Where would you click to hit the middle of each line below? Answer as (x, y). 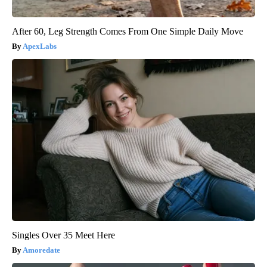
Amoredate (41, 250)
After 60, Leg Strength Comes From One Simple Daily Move (128, 31)
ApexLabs (40, 46)
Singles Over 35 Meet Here (63, 235)
